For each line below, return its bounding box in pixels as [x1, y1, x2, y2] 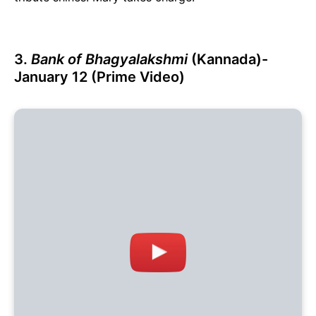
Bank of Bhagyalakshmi [31, 51, 188, 68]
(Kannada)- [188, 51, 268, 68]
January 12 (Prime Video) [14, 68, 185, 86]
